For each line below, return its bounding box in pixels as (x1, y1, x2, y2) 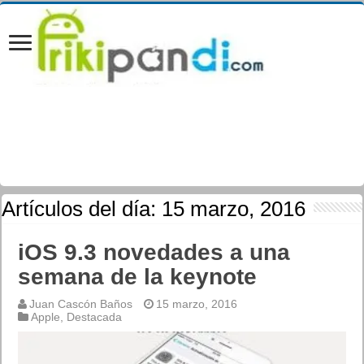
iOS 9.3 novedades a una (18, 240, 291, 265)
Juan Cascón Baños (29, 297, 133, 310)
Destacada (67, 310, 123, 323)
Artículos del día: (2, 197, 162, 221)
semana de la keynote (18, 264, 258, 289)
